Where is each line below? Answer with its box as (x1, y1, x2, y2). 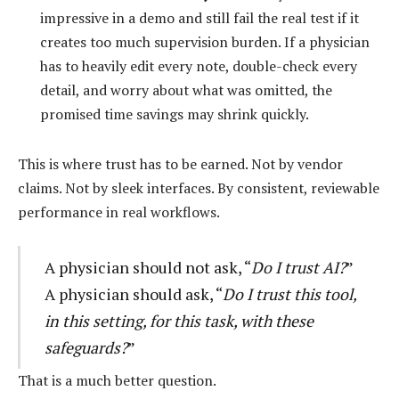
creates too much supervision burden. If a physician (40, 31, 370, 52)
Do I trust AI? (250, 256, 346, 279)
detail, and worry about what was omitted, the (40, 79, 332, 100)
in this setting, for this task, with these (44, 310, 313, 332)
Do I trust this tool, (222, 283, 356, 305)
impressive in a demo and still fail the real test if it (40, 7, 359, 28)
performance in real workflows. (18, 201, 220, 222)
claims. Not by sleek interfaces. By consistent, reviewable (18, 177, 379, 198)
